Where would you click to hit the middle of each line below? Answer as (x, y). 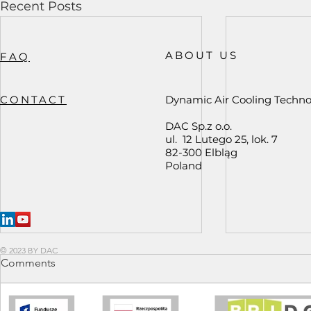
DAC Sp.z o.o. (199, 126)
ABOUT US (202, 56)
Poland (184, 166)
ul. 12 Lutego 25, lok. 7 (221, 140)
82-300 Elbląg (201, 153)
